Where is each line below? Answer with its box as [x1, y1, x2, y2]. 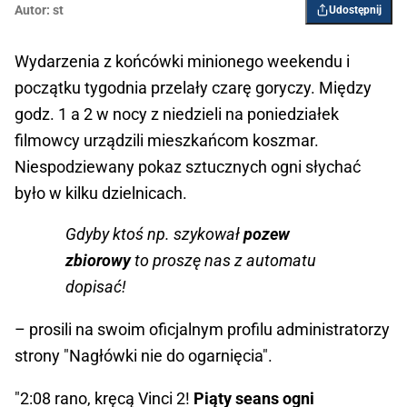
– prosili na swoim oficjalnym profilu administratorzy [15, 320, 390, 340]
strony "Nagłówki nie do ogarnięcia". [15, 346, 273, 366]
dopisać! [65, 277, 126, 297]
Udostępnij [329, 4, 382, 17]
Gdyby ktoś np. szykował [65, 224, 243, 244]
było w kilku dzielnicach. [15, 184, 191, 203]
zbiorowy [65, 251, 134, 271]
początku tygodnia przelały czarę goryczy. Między [15, 78, 375, 98]
